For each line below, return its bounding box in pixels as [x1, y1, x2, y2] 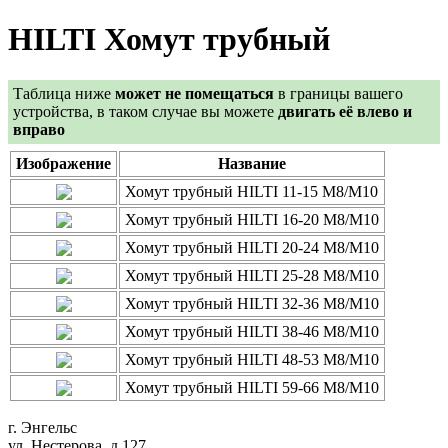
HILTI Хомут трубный [8, 21, 330, 58]
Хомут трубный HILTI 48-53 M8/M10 [125, 350, 379, 368]
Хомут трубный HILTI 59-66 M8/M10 [125, 378, 379, 396]
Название [218, 154, 286, 172]
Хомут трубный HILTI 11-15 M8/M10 [125, 182, 378, 200]
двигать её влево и [278, 102, 412, 120]
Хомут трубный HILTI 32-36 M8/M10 [125, 294, 379, 312]
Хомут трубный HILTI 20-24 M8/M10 [125, 238, 379, 256]
